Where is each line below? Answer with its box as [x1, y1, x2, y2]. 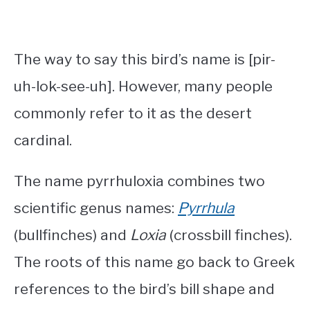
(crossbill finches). [166, 226, 292, 244]
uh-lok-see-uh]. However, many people [14, 77, 273, 95]
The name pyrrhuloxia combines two [14, 172, 265, 190]
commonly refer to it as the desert [14, 104, 252, 122]
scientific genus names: [14, 199, 178, 217]
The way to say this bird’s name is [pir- [14, 51, 275, 69]
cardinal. [14, 131, 72, 149]
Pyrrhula [178, 199, 235, 217]
